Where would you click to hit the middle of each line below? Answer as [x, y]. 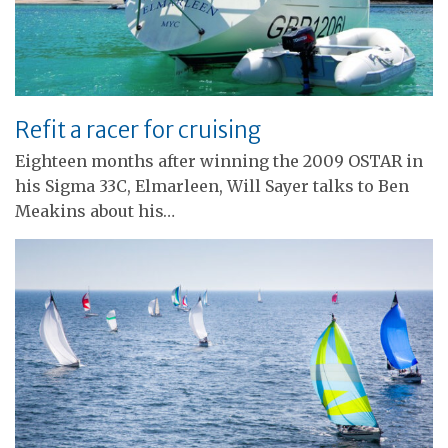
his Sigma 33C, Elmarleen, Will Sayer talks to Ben [212, 185]
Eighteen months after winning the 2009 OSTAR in [219, 160]
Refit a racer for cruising [138, 129]
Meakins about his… [95, 210]
